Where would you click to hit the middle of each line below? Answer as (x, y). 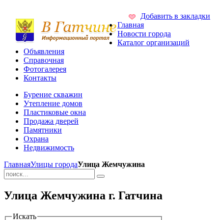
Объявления (44, 52)
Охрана (36, 139)
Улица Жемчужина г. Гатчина (83, 196)
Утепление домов (53, 104)
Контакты (40, 78)
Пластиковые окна (55, 112)
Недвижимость (49, 148)
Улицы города (54, 165)
